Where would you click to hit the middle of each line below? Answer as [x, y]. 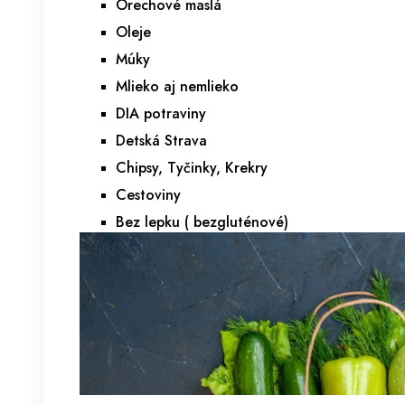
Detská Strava [161, 141]
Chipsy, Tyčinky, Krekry [192, 168]
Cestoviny [148, 195]
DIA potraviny [161, 113]
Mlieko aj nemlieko [177, 86]
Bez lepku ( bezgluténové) [202, 222]
